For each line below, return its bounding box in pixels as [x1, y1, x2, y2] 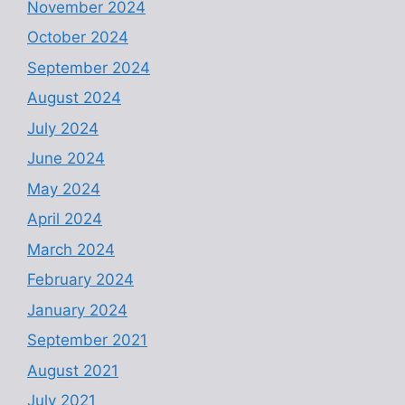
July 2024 [27, 118, 99, 137]
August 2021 [27, 361, 118, 380]
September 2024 [27, 58, 150, 77]
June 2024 [27, 149, 105, 167]
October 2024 [27, 28, 128, 46]
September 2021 [27, 331, 147, 349]
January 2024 [27, 300, 127, 319]
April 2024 [27, 210, 102, 228]
